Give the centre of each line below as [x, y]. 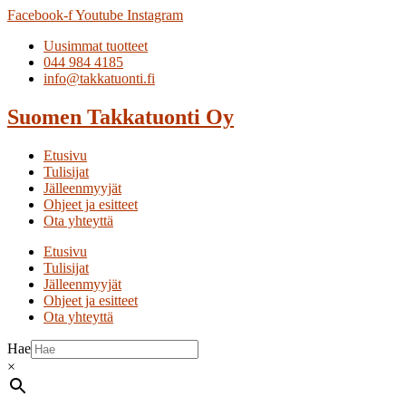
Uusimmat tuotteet [96, 46]
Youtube [99, 15]
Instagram [155, 15]
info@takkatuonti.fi [99, 78]
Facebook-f [40, 15]
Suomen [47, 116]
